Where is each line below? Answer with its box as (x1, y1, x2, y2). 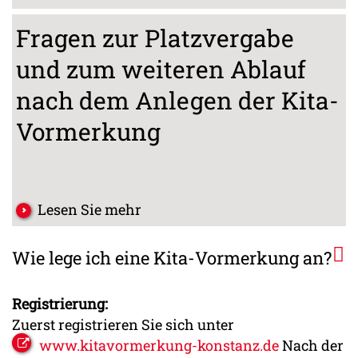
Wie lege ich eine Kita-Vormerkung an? (12, 245, 332, 269)
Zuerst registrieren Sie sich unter (12, 314, 234, 334)
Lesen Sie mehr (37, 199, 141, 219)
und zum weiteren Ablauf (15, 53, 306, 85)
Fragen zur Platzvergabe (15, 22, 294, 54)
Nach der (279, 335, 344, 355)
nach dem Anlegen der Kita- (15, 84, 339, 116)
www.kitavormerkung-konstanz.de (39, 335, 279, 355)
